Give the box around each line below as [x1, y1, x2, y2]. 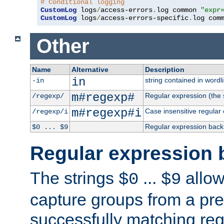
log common [156, 6, 200, 14]
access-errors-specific [100, 14, 188, 22]
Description [144, 65, 184, 73]
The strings [30, 168, 118, 187]
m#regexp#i [71, 106, 141, 120]
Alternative [71, 65, 108, 73]
